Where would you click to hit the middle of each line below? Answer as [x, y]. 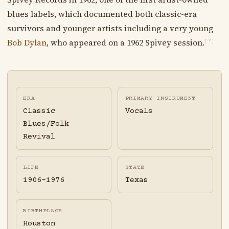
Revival [39, 137]
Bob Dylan [27, 42]
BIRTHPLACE [43, 211]
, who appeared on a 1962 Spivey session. [125, 42]
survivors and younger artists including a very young [110, 28]
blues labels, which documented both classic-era [102, 14]
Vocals [139, 111]
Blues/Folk [46, 124]
